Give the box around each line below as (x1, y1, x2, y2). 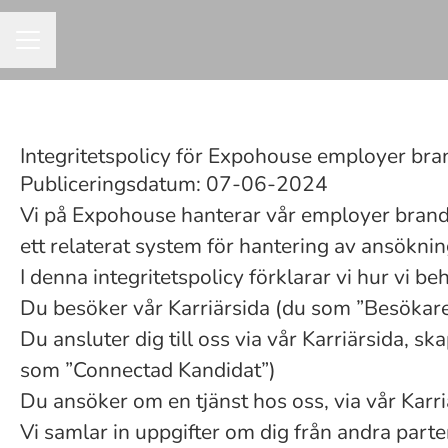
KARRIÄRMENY (15, 39, 121, 59)
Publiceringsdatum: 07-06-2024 (20, 170, 328, 198)
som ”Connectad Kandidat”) (20, 356, 276, 384)
